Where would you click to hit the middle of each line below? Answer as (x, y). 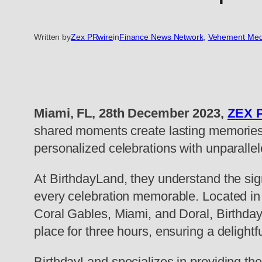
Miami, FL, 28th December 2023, (131, 113)
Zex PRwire (92, 37)
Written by (52, 37)
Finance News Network (161, 37)
